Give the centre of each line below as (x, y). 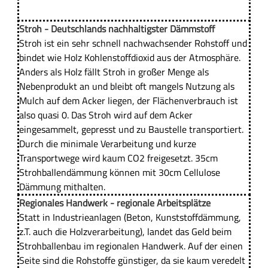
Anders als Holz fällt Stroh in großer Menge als (114, 72)
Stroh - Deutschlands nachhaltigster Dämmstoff (117, 29)
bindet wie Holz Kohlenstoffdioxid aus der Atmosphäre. (130, 58)
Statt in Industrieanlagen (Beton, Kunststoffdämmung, (130, 217)
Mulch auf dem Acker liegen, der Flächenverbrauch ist (128, 101)
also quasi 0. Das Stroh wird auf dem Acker (106, 115)
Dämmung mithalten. (62, 187)
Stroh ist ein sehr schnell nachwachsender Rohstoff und (133, 43)
